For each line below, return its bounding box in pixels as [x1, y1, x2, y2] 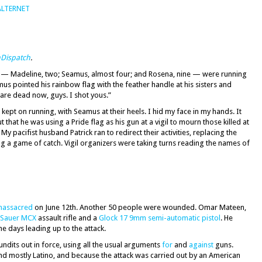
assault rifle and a [36, 213, 99, 222]
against [189, 240, 213, 249]
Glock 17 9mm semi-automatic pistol [99, 213, 220, 222]
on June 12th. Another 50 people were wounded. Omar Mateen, [33, 203, 246, 212]
